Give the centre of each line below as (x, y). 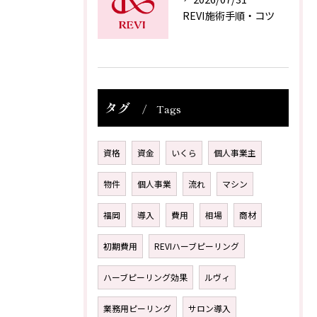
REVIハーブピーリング (197, 246)
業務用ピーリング (137, 308)
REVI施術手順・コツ (229, 15)
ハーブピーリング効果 (145, 277)
